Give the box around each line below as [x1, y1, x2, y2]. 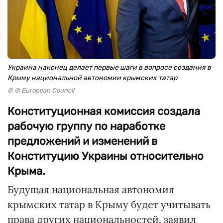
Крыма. [7, 164, 45, 178]
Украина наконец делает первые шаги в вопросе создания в [7, 63, 211, 72]
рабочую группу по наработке [7, 119, 165, 133]
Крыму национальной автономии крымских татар [7, 74, 177, 82]
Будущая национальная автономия [7, 183, 174, 196]
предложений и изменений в [7, 134, 157, 148]
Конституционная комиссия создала [7, 105, 200, 118]
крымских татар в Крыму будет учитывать [7, 198, 211, 211]
